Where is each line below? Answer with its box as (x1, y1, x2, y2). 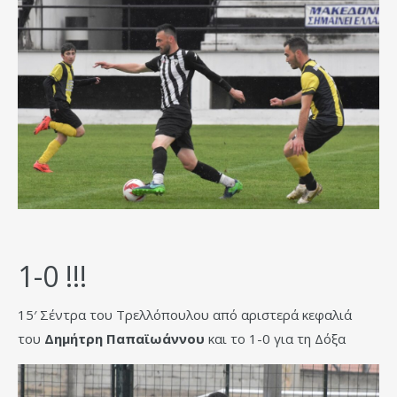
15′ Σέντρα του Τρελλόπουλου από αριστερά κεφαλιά (18, 305, 352, 323)
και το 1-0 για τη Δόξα (205, 329, 346, 347)
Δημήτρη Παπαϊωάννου (44, 329, 205, 347)
